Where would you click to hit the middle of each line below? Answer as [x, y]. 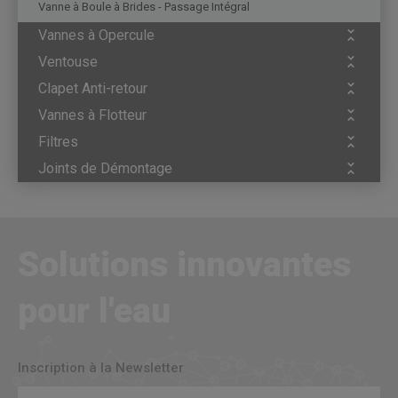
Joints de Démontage [105, 168]
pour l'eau [94, 311]
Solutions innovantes [184, 265]
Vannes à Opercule [96, 35]
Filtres [58, 142]
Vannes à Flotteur [92, 115]
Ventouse [68, 62]
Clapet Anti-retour [93, 88]
